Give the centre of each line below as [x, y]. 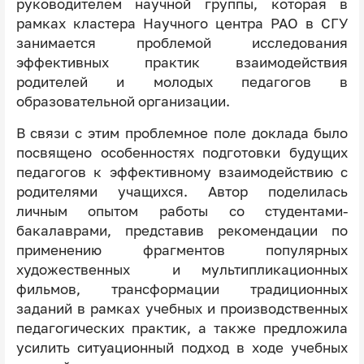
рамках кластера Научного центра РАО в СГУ [182, 24]
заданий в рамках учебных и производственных [182, 308]
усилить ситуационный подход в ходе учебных [182, 347]
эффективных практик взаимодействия [182, 63]
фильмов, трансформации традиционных [182, 289]
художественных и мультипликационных [182, 269]
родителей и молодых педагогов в [182, 82]
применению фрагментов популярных [182, 250]
